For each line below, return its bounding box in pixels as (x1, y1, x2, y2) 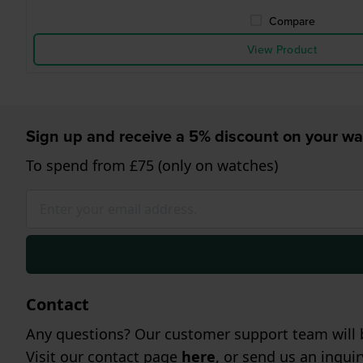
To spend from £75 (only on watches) (26, 156, 278, 175)
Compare (268, 13, 315, 29)
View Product (246, 41, 318, 58)
